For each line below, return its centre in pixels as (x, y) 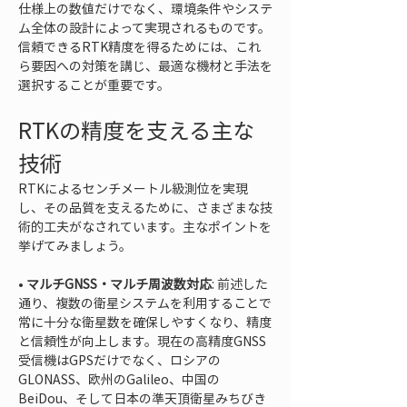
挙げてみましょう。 (75, 245)
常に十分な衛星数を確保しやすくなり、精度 (145, 322)
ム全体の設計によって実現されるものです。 (144, 27)
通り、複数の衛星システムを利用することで (145, 303)
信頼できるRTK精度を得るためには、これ (139, 46)
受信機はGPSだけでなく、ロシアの (119, 360)
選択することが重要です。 (94, 84)
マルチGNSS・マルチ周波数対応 (119, 283)
